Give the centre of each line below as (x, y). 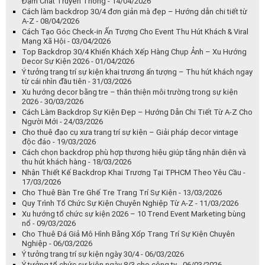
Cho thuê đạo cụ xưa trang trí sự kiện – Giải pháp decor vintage (130, 132)
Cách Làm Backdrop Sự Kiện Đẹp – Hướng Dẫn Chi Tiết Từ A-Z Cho (137, 112)
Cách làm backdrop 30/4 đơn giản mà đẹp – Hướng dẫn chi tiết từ (135, 12)
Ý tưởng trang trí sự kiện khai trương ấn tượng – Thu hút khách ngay (137, 72)
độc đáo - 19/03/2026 (59, 142)
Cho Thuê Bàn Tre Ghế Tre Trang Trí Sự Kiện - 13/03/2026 (122, 193)
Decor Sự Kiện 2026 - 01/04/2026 (78, 62)
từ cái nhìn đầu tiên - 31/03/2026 (77, 82)
